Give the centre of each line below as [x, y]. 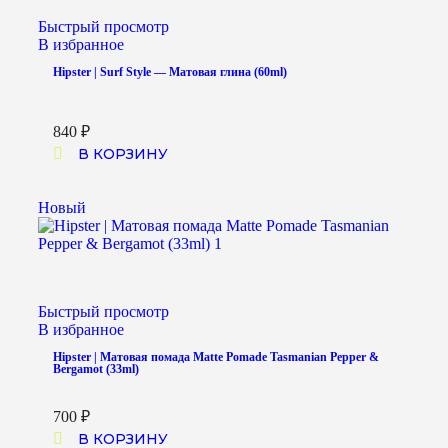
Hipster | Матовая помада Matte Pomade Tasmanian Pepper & [216, 357]
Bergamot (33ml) [96, 369]
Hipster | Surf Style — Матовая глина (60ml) [170, 72]
